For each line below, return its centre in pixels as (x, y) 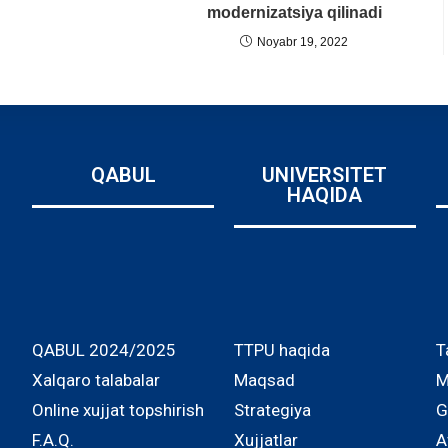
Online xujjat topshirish (118, 409)
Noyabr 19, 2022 (302, 41)
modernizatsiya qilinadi (294, 12)
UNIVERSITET (325, 174)
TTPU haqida (281, 349)
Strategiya (272, 409)
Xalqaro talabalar (96, 379)
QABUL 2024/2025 (104, 349)
